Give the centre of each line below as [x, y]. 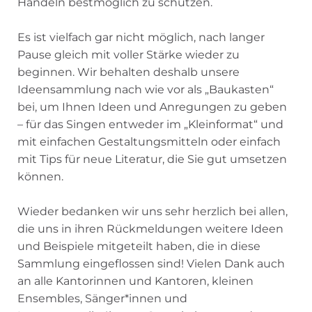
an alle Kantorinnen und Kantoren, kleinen [135, 281]
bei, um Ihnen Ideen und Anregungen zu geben [152, 107]
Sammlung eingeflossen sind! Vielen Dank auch [151, 263]
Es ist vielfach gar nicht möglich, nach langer [141, 37]
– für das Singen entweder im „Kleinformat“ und [150, 124]
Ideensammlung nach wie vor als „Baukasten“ [146, 89]
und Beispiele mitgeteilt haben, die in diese [139, 246]
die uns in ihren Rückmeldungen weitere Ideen [150, 228]
